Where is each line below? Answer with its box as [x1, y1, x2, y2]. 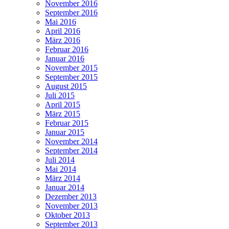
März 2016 [45, 35, 80, 44]
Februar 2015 [45, 118, 88, 127]
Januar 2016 [45, 54, 84, 63]
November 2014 [45, 136, 98, 146]
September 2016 [45, 8, 98, 17]
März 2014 [45, 173, 80, 182]
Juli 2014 [45, 155, 75, 164]
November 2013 [45, 201, 98, 210]
